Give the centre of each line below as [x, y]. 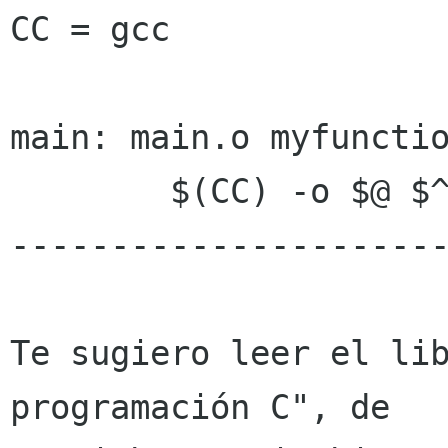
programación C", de [210, 407]
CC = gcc [90, 29]
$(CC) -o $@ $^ [90, 191]
